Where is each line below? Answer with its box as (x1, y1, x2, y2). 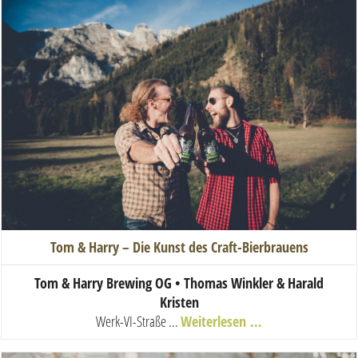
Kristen (159, 292, 199, 312)
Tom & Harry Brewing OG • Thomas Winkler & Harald (34, 272, 324, 292)
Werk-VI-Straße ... (96, 311, 181, 331)
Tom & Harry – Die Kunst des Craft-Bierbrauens (50, 237, 308, 257)
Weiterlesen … (181, 311, 262, 331)
